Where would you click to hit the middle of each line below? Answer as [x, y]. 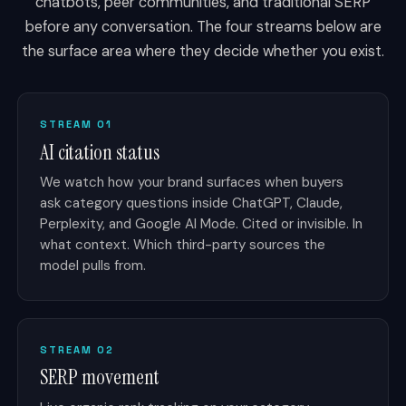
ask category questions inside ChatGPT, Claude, [192, 203]
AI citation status [100, 152]
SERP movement [100, 378]
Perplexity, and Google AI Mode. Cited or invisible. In [202, 224]
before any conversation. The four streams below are [203, 27]
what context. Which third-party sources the [183, 245]
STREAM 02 [77, 349]
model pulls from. [93, 266]
